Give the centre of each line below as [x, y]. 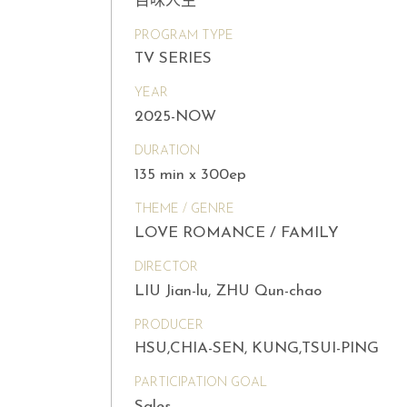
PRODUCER [169, 325]
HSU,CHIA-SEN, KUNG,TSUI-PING [257, 349]
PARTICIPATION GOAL [201, 383]
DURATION [167, 152]
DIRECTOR [166, 267]
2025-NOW [175, 117]
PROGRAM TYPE [184, 35]
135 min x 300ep [190, 174]
